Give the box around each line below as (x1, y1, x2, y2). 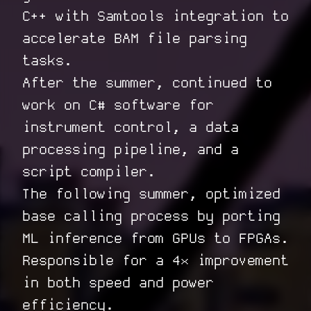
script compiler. (22, 164, 155, 180)
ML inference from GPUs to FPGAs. (22, 230, 289, 247)
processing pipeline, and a (22, 142, 239, 158)
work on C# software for (22, 97, 214, 114)
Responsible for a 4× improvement (22, 253, 289, 269)
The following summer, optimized (22, 186, 280, 203)
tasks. (22, 53, 72, 69)
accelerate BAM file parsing (22, 31, 247, 47)
